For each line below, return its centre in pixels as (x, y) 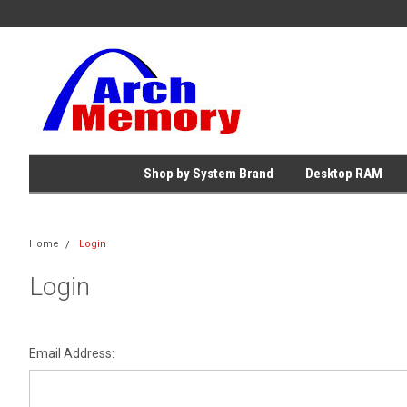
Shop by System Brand (208, 174)
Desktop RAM (343, 174)
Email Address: (72, 353)
